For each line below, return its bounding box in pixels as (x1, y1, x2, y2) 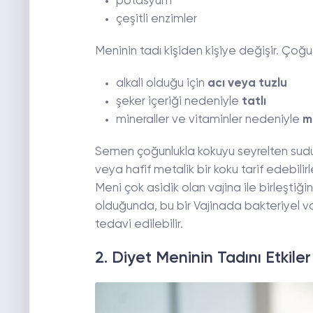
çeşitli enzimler (115, 13, 197, 26)
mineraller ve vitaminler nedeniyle (115, 114, 303, 126)
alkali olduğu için (115, 78, 208, 90)
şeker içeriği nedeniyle (115, 96, 242, 108)
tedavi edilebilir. (94, 219, 183, 231)
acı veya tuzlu (207, 78, 287, 90)
